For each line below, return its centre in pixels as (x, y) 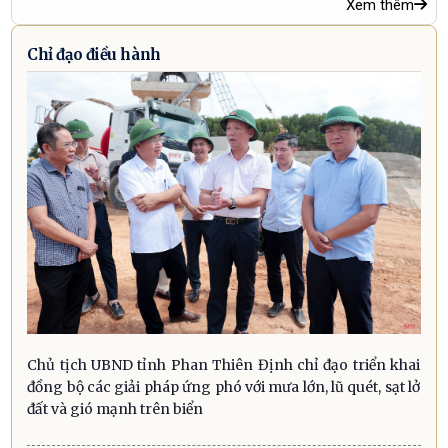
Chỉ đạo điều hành (94, 54)
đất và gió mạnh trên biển (115, 409)
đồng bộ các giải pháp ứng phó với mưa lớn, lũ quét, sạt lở (224, 387)
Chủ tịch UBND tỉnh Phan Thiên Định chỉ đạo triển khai (224, 365)
